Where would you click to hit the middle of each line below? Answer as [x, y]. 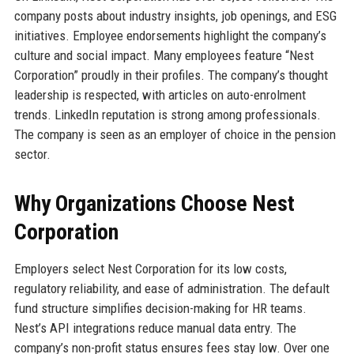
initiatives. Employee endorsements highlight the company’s [170, 36]
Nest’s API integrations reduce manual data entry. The [155, 328]
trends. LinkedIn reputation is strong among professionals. [167, 115]
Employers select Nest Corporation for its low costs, [150, 269]
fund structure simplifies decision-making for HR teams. [160, 309]
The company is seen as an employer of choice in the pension [175, 135]
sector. [32, 154]
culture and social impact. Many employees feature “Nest [164, 56]
